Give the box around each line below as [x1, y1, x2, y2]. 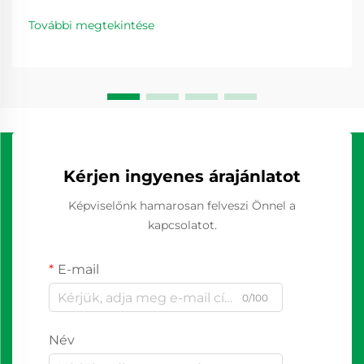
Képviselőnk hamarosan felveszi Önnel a [68, 198, 296, 213]
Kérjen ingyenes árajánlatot [63, 167, 301, 186]
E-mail [58, 262, 99, 277]
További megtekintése [28, 18, 154, 32]
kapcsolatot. [147, 218, 217, 232]
